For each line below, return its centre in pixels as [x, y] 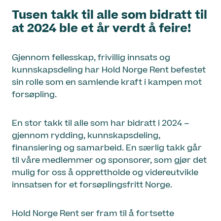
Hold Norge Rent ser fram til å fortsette [93, 214]
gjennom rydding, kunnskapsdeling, [86, 136]
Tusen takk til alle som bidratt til [110, 16]
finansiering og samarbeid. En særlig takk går [107, 148]
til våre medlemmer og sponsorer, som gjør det [109, 161]
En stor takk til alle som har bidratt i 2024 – [101, 124]
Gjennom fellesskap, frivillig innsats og [91, 58]
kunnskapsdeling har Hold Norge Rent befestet [109, 70]
